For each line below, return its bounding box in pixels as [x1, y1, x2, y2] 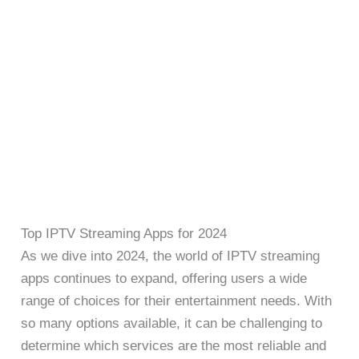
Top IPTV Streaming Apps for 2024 [21, 225, 228, 241]
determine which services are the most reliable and [21, 337, 327, 353]
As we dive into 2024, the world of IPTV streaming [21, 248, 321, 264]
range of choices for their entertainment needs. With [21, 292, 333, 309]
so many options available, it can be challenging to [21, 315, 323, 331]
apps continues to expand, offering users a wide [21, 270, 308, 286]
